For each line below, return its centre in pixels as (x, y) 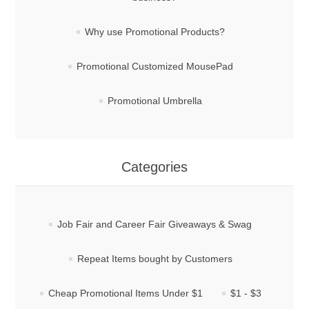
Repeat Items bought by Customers (154, 259)
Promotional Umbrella (154, 101)
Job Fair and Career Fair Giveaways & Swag (154, 225)
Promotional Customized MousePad (154, 67)
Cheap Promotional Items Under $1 (125, 293)
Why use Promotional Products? (154, 32)
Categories (154, 167)
